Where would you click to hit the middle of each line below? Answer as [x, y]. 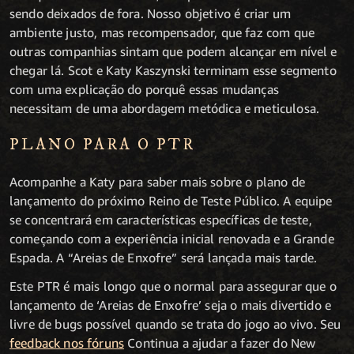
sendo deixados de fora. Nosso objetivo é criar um [150, 13]
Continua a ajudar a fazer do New [220, 343]
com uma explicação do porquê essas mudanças [144, 89]
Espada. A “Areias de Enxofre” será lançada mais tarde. [164, 257]
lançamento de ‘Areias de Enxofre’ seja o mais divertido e [171, 305]
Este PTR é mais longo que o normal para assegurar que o [173, 286]
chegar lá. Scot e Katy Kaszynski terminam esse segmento [173, 70]
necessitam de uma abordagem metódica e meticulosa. [165, 108]
